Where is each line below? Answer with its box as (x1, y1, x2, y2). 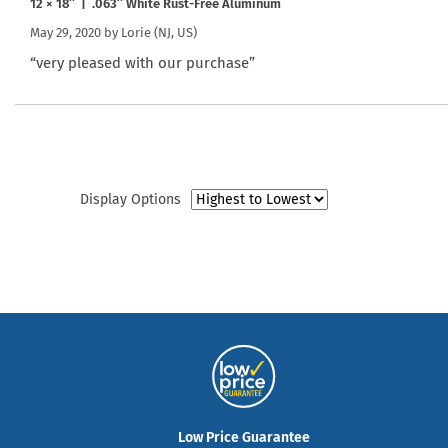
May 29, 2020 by (30, 24, 121, 40)
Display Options (80, 190, 181, 208)
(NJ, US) (151, 24, 197, 40)
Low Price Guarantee (178, 428, 310, 446)
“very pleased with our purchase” (30, 53, 255, 72)
